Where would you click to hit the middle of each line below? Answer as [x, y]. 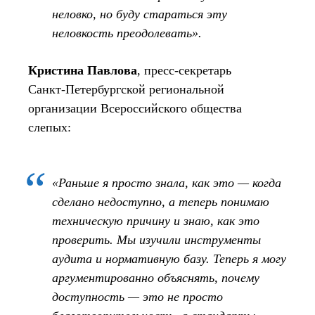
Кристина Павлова [83, 70]
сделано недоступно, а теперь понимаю [161, 201]
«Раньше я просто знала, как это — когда [167, 182]
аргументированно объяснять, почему [156, 277]
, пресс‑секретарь [184, 70]
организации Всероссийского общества [135, 108]
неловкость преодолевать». [127, 33]
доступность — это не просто [137, 296]
